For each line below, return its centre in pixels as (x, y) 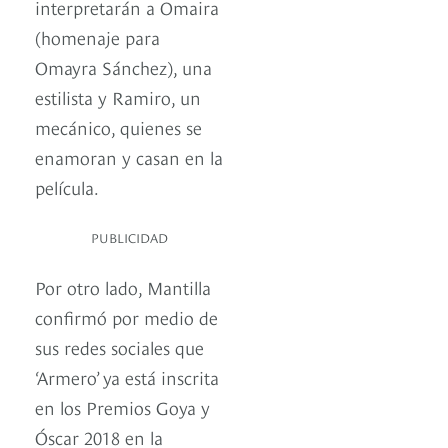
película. (67, 187)
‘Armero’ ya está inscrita (127, 377)
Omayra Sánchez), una (123, 67)
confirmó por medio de (126, 317)
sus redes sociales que (119, 347)
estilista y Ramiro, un (118, 97)
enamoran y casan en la (129, 157)
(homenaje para (97, 37)
